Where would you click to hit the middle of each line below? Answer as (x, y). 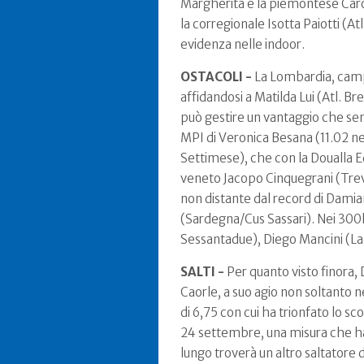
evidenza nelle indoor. (243, 44)
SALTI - (202, 272)
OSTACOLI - (216, 77)
